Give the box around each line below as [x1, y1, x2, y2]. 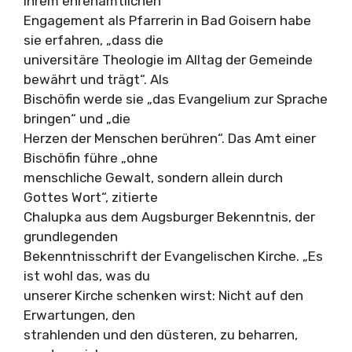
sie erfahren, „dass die [24, 31, 163, 48]
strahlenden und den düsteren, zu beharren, [24, 326, 298, 343]
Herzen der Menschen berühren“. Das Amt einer [24, 130, 316, 146]
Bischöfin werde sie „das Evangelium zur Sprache [24, 90, 328, 107]
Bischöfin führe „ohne [24, 149, 158, 166]
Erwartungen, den [24, 306, 135, 323]
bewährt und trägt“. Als [24, 71, 169, 87]
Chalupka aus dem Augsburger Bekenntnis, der [24, 208, 315, 225]
